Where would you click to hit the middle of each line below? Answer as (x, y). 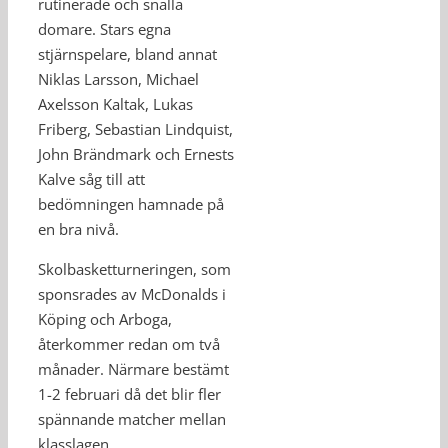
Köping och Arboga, (105, 319)
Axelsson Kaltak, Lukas (115, 104)
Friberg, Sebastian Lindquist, (135, 129)
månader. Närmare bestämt (133, 369)
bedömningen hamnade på (131, 204)
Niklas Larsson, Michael (118, 79)
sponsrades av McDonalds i (132, 294)
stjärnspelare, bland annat (127, 54)
